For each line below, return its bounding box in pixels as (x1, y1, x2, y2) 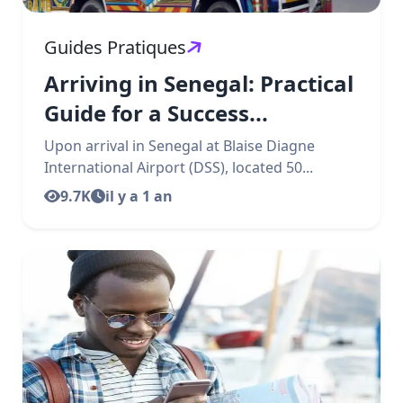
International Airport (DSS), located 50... (44, 157, 313, 177)
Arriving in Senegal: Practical (44, 68, 354, 98)
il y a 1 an (105, 186, 173, 206)
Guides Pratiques (44, 35, 186, 59)
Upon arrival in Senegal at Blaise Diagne (44, 136, 315, 156)
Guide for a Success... (44, 98, 268, 128)
